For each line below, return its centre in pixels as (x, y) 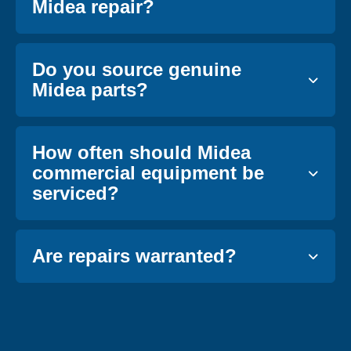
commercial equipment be (148, 172)
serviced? (76, 193)
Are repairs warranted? (134, 255)
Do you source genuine (137, 69)
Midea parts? (90, 89)
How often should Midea (141, 152)
